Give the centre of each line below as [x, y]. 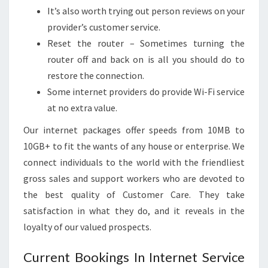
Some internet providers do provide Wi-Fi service [146, 92]
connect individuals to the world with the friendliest [134, 162]
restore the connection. [96, 75]
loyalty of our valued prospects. [87, 227]
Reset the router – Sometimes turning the [146, 43]
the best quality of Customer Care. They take [134, 194]
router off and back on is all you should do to [146, 59]
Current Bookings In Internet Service [134, 257]
